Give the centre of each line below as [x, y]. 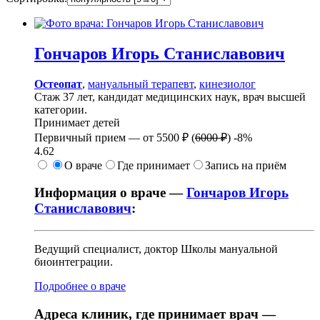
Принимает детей [77, 122]
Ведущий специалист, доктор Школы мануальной [156, 249]
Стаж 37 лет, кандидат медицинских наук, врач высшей [170, 96]
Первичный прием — [89, 137]
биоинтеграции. [74, 262]
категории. [61, 109]
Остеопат [58, 84]
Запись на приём [246, 165]
